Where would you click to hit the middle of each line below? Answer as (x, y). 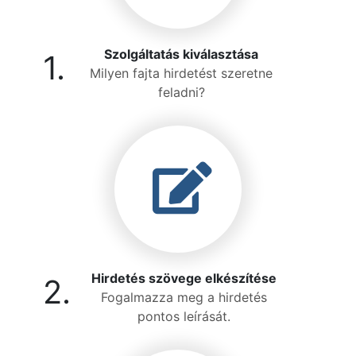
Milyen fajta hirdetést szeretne (181, 73)
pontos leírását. (184, 316)
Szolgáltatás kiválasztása (181, 54)
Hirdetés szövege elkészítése (184, 278)
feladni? (181, 92)
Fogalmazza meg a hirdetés (184, 297)
